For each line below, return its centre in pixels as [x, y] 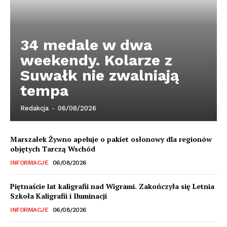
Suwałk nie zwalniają [100, 75]
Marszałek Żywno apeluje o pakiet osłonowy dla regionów [111, 139]
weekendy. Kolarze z [96, 60]
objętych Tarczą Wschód [53, 149]
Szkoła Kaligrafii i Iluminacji [59, 196]
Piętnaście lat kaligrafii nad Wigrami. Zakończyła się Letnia [112, 186]
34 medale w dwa [86, 45]
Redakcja [34, 108]
